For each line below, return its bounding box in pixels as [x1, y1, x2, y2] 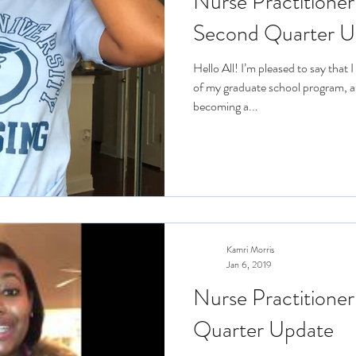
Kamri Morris [226, 242, 274, 257]
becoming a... [193, 97, 258, 115]
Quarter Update [193, 313, 334, 346]
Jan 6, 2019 [226, 257, 272, 272]
